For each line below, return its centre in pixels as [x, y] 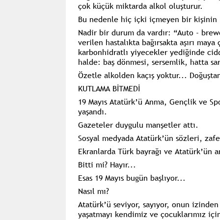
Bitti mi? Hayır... [107, 164]
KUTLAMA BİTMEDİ [109, 88]
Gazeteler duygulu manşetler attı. [138, 124]
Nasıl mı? [93, 191]
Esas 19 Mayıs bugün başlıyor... [132, 178]
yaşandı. [92, 111]
